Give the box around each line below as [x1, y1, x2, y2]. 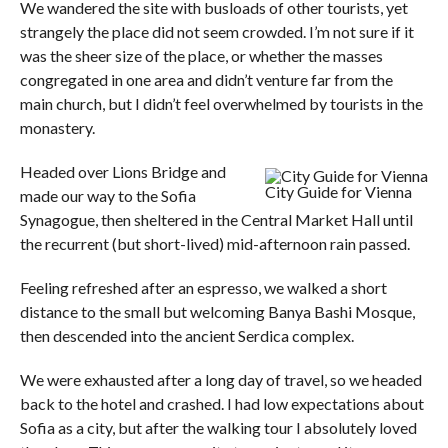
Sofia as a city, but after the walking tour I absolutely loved [19, 418, 417, 438]
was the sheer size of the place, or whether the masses [19, 46, 383, 66]
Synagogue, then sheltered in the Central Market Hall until [19, 210, 413, 230]
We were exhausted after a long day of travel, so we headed [19, 370, 422, 390]
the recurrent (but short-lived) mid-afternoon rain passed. [19, 234, 410, 254]
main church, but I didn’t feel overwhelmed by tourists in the [19, 94, 423, 114]
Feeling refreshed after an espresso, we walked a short [19, 278, 387, 298]
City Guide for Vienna [265, 182, 413, 202]
